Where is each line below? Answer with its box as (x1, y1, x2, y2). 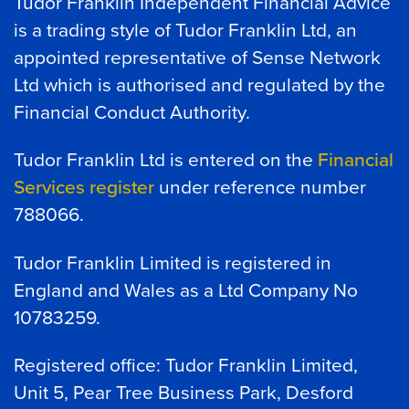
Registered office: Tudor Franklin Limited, (14, 351, 358, 379)
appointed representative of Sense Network (14, 42, 381, 70)
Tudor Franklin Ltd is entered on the (14, 145, 318, 173)
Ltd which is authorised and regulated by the (14, 69, 385, 98)
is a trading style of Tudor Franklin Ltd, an (14, 15, 357, 43)
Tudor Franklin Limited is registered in (14, 247, 331, 276)
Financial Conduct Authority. (14, 97, 250, 125)
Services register (14, 173, 154, 201)
